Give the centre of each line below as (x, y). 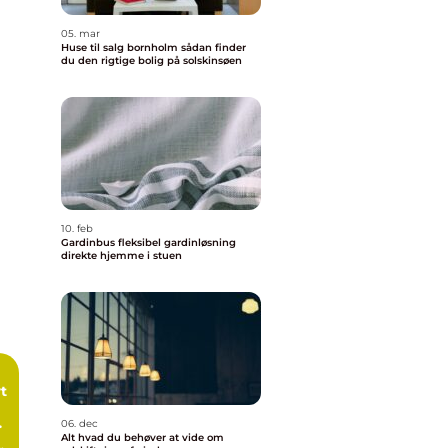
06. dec (79, 423)
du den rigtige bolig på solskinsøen (151, 60)
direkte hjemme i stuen (121, 255)
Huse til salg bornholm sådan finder (121, 47)
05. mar (80, 33)
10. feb (77, 228)
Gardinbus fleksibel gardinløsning (89, 242)
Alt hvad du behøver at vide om (142, 437)
